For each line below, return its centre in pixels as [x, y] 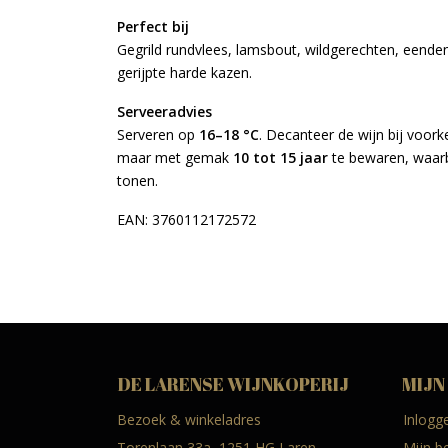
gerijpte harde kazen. [184, 72]
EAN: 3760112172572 [186, 219]
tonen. [137, 180]
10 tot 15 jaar [280, 157]
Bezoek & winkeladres [189, 419]
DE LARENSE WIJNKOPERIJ [233, 384]
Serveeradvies [164, 111]
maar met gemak [175, 157]
